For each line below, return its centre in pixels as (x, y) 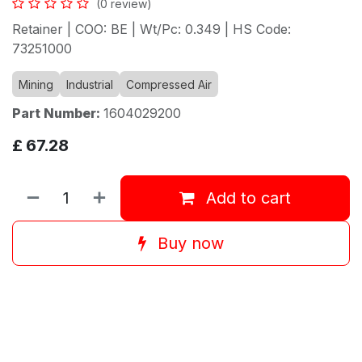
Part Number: (58, 114)
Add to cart (246, 198)
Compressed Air (169, 85)
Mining (36, 85)
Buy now (188, 244)
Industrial (90, 85)
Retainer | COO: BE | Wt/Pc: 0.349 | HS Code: (152, 29)
